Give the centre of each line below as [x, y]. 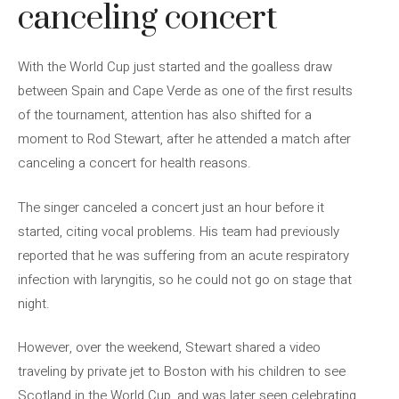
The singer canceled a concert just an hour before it [171, 207]
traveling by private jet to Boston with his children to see [182, 371]
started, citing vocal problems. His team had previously [179, 231]
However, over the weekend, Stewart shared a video [169, 347]
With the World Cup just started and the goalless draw [175, 67]
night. [34, 303]
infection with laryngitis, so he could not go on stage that [185, 279]
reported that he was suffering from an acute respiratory [183, 255]
